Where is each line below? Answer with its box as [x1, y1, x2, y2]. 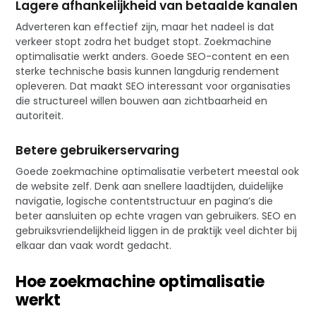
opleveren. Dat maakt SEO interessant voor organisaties [16, 79, 291, 94]
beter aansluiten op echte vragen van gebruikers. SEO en [16, 209, 297, 224]
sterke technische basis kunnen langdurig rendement [16, 64, 280, 79]
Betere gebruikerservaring [16, 142, 180, 159]
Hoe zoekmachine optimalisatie [16, 271, 265, 293]
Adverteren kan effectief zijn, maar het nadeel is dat [16, 20, 275, 35]
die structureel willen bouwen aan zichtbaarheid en [16, 94, 268, 109]
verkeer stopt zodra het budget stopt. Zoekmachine [16, 35, 272, 49]
